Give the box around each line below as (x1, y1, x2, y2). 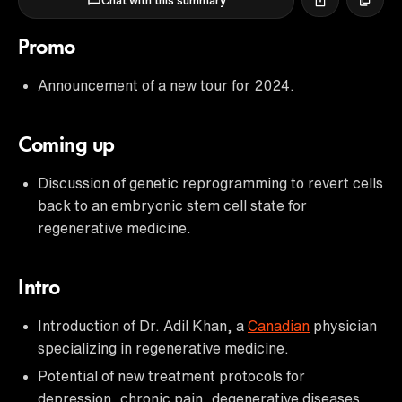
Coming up (18, 135, 116, 157)
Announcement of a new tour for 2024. (38, 77, 294, 92)
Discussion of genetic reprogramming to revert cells (38, 175, 383, 190)
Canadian (248, 318, 310, 333)
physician (310, 318, 377, 333)
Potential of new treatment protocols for (38, 368, 305, 383)
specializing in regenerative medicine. (38, 340, 289, 355)
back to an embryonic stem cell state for (38, 197, 307, 213)
